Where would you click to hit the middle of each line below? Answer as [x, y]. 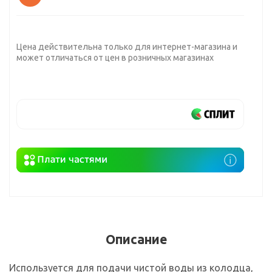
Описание [136, 239]
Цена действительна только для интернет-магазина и [127, 47]
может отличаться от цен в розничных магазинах [115, 58]
